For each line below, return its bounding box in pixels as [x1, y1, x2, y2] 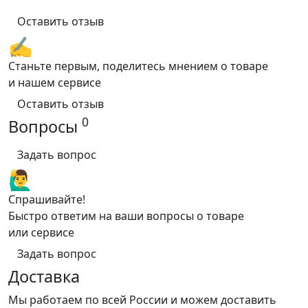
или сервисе [8, 224, 74, 240]
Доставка [8, 265, 80, 287]
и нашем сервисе [8, 74, 101, 90]
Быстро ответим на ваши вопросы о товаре [8, 208, 244, 223]
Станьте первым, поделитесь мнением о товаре [8, 58, 268, 74]
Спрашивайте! [8, 191, 85, 207]
